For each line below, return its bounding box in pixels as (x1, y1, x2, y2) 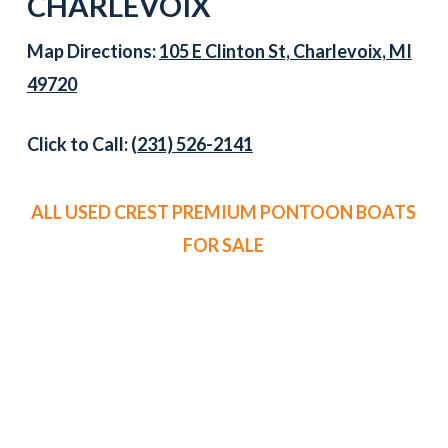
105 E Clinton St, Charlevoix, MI (158, 40, 412, 63)
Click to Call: (26, 133, 131, 156)
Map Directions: (26, 40, 159, 63)
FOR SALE (183, 234, 265, 257)
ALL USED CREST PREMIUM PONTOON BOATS (31, 201, 417, 224)
